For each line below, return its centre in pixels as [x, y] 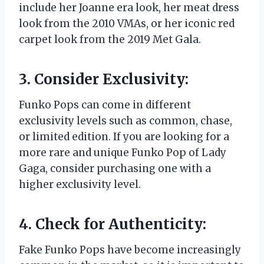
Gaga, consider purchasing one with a [115, 168]
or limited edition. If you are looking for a [124, 136]
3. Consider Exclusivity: [104, 79]
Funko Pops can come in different [105, 105]
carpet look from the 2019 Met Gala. [110, 39]
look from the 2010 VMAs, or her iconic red [127, 23]
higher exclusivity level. [80, 184]
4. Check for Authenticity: [113, 224]
